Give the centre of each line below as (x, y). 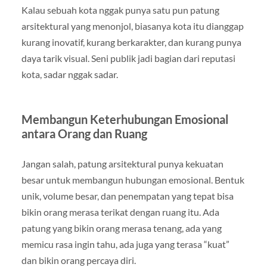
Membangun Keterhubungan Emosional (125, 119)
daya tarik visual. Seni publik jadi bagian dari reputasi (128, 58)
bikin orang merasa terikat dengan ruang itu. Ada (120, 212)
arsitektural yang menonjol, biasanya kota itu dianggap (132, 26)
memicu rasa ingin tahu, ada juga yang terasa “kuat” (125, 244)
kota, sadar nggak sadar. (69, 74)
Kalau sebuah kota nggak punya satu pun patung (120, 10)
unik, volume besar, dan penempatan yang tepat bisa (127, 196)
